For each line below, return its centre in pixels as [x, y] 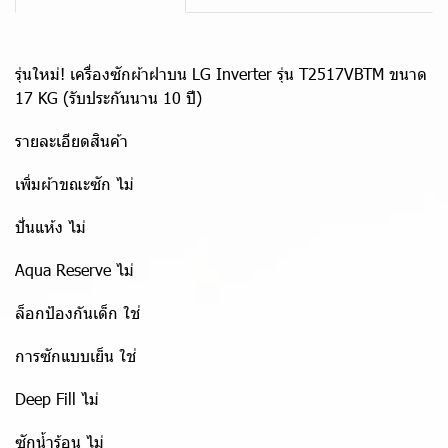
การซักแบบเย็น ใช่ [75, 355]
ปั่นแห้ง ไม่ [50, 226]
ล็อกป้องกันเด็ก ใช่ [77, 312]
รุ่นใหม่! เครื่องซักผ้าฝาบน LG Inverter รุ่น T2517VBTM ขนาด [221, 73]
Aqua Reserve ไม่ [74, 269]
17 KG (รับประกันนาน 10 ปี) [108, 97]
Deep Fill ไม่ [57, 398]
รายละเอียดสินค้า [71, 140]
